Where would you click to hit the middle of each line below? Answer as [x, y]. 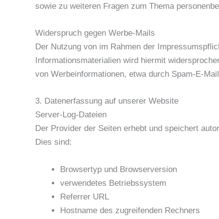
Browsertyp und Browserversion [119, 169]
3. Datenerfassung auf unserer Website [107, 101]
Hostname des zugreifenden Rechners [130, 210]
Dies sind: [54, 142]
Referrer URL [85, 197]
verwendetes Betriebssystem [113, 183]
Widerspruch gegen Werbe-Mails [95, 33]
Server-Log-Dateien [71, 115]
